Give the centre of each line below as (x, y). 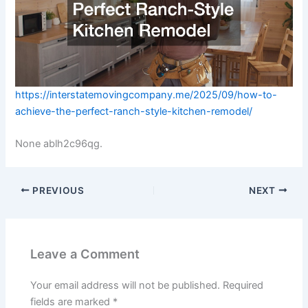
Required (243, 285)
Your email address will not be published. (125, 285)
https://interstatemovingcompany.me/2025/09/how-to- (146, 95)
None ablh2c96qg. (59, 143)
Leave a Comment (85, 254)
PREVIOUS (57, 190)
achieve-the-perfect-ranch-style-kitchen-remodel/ (134, 111)
